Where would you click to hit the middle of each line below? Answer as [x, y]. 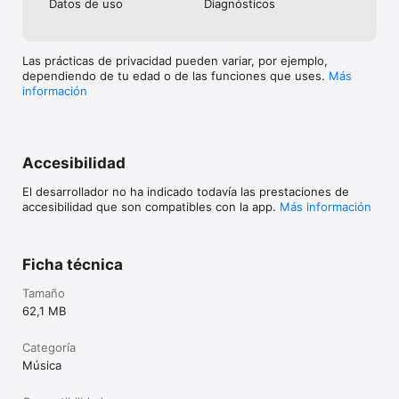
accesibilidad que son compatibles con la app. [151, 206]
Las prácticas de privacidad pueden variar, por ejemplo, [175, 60]
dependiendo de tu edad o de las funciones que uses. [175, 75]
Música [42, 365]
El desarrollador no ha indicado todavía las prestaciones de [186, 191]
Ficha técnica [73, 264]
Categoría [49, 347]
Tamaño [44, 293]
